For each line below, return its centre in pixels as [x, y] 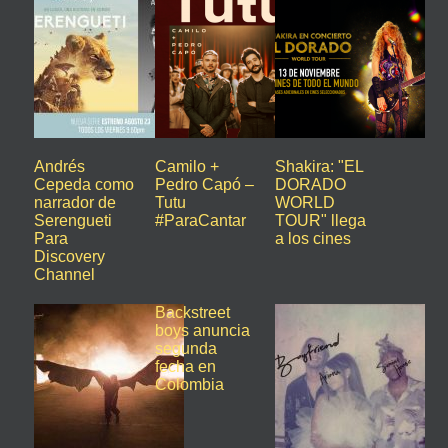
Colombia [189, 384]
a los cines [313, 238]
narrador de [75, 202]
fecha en [185, 366]
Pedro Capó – [204, 184]
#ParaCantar [200, 220]
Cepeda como [84, 184]
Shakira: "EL [319, 166]
